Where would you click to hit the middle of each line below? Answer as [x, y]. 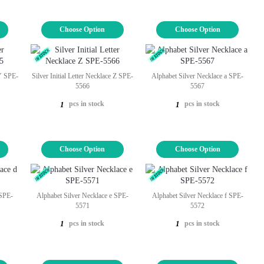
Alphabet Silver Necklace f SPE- [197, 195]
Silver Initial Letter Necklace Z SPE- [82, 76]
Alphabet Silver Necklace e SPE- [82, 195]
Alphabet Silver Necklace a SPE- [198, 76]
